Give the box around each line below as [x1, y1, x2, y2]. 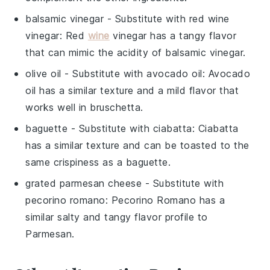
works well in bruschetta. [25, 101, 143, 113]
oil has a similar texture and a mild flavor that [25, 84, 239, 96]
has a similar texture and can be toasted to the [25, 139, 250, 151]
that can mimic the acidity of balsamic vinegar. [25, 46, 246, 58]
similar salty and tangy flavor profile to [25, 210, 208, 223]
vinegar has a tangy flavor [109, 29, 237, 42]
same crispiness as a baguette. [25, 155, 171, 168]
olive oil [25, 67, 61, 80]
